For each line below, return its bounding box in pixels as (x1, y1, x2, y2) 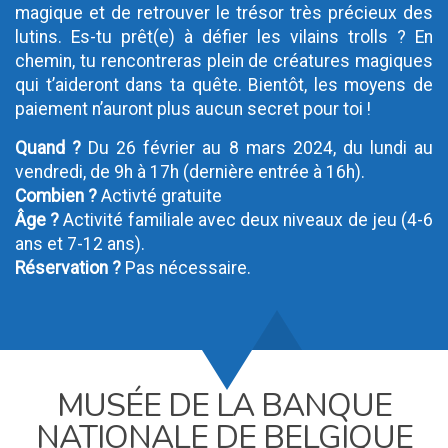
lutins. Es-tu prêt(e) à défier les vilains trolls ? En (15, 27, 433, 47)
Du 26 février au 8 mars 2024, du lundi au (81, 138, 434, 158)
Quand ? (15, 138, 82, 158)
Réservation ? (15, 258, 121, 278)
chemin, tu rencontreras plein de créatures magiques (15, 51, 433, 71)
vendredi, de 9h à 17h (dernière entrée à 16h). (15, 162, 365, 182)
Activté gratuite (97, 186, 222, 206)
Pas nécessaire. (121, 258, 251, 278)
